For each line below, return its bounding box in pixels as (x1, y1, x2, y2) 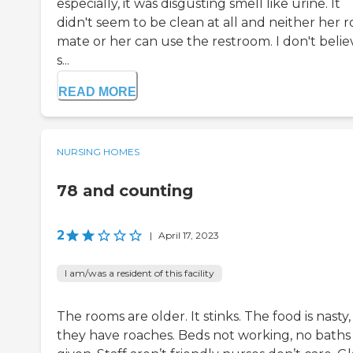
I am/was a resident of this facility (65, 267, 214, 280)
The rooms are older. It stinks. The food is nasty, (57, 309, 351, 325)
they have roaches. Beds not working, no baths (57, 328, 351, 344)
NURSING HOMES (57, 146, 139, 158)
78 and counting (57, 181, 193, 201)
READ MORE (58, 85, 136, 99)
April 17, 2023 (158, 229, 219, 242)
